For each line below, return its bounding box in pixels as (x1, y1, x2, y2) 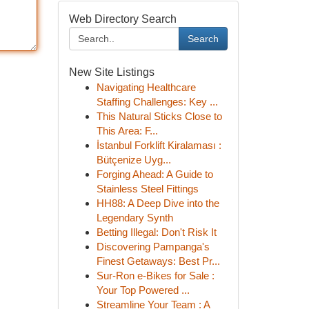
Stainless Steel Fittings (96, 183, 199, 195)
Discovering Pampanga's (96, 241, 210, 252)
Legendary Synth (96, 212, 173, 223)
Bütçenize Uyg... (96, 154, 171, 166)
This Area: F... (96, 125, 158, 137)
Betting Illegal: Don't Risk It (96, 226, 217, 238)
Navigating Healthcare (96, 81, 196, 93)
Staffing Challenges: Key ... (96, 96, 218, 108)
